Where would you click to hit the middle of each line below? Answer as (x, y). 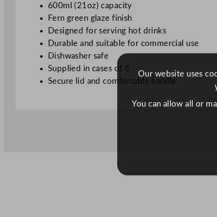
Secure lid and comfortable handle (112, 81)
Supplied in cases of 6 (89, 69)
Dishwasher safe (78, 56)
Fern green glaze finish (90, 18)
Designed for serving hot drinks (107, 31)
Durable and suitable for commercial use (123, 44)
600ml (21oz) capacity (90, 6)
